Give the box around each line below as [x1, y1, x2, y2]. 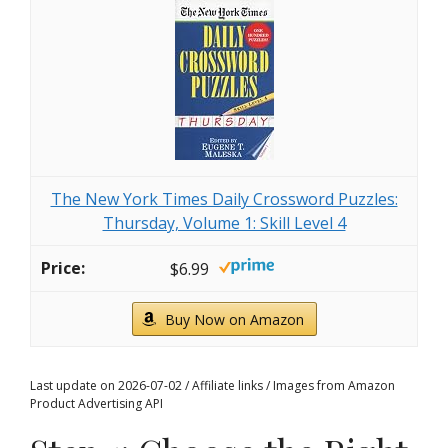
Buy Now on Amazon [164, 310, 304, 330]
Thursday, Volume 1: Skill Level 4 [102, 211, 346, 234]
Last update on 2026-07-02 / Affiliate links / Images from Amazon [30, 377, 395, 395]
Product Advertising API [30, 395, 163, 413]
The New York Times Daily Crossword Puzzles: [50, 187, 398, 210]
